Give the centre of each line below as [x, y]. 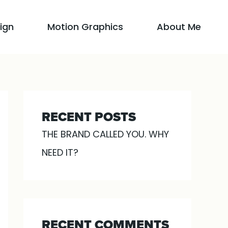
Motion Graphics [85, 27]
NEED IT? [60, 152]
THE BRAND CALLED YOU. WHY [105, 134]
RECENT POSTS [89, 117]
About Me [179, 27]
